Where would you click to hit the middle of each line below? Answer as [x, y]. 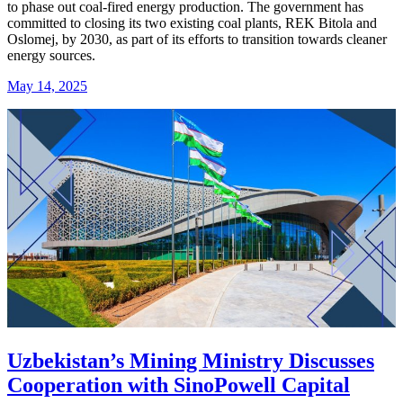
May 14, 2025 [47, 86]
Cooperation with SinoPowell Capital [179, 385]
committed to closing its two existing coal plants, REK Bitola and [192, 23]
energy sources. [51, 56]
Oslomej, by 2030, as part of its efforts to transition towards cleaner [197, 40]
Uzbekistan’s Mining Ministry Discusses [191, 361]
